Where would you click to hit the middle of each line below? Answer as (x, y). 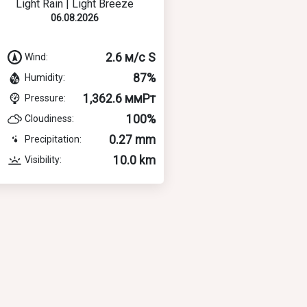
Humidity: (45, 77)
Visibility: (43, 159)
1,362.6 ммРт (119, 98)
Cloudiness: (49, 118)
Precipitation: (53, 139)
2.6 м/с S (131, 57)
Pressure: (45, 98)
